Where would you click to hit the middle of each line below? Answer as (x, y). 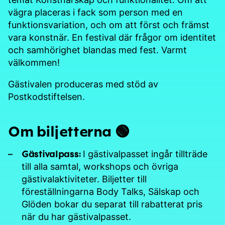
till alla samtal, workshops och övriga (100, 166)
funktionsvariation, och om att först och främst (109, 25)
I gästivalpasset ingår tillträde (144, 154)
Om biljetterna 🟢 (69, 130)
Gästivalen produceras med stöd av (83, 84)
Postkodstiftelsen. (46, 96)
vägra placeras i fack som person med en (95, 12)
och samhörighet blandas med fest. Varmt (97, 50)
